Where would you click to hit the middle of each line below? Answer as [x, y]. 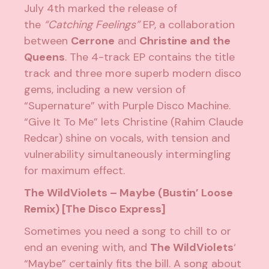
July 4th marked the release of [101, 9]
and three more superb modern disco [146, 74]
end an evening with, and [87, 248]
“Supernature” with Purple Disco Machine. [128, 106]
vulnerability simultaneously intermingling [128, 155]
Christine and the [185, 41]
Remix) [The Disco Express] [95, 209]
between [48, 41]
